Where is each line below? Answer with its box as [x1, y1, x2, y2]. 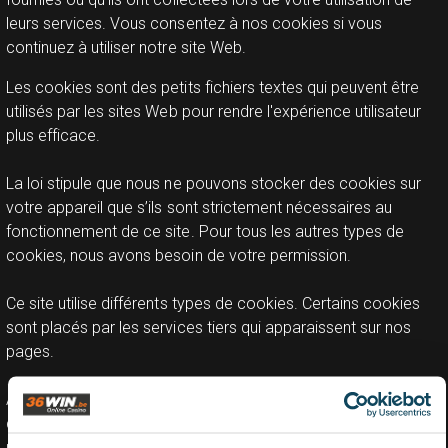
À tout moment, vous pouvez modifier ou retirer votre [6, 390, 381, 409]
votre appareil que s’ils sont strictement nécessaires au [6, 198, 393, 217]
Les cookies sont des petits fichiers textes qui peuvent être [6, 78, 420, 97]
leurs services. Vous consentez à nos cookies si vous [6, 14, 383, 33]
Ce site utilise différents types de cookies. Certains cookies [6, 294, 421, 313]
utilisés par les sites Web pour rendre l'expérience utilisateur [6, 102, 422, 121]
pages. [6, 342, 55, 361]
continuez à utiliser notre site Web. [6, 38, 246, 57]
